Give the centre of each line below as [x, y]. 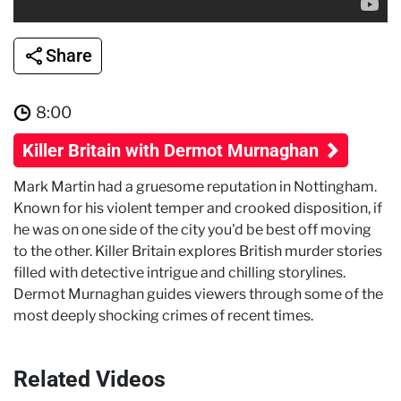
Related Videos [90, 379]
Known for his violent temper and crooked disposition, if [198, 208]
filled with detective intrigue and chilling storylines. [179, 272]
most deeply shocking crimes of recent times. [163, 315]
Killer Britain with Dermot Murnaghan [173, 150]
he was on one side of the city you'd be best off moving [192, 229]
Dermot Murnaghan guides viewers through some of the [198, 294]
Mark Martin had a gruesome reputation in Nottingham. [195, 186]
